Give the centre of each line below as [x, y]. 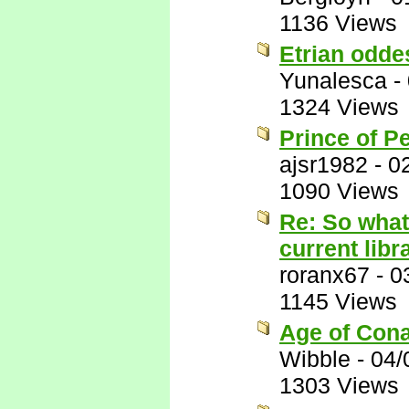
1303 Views [339, 385]
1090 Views [339, 191]
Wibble [315, 359]
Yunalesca [333, 80]
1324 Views [339, 107]
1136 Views [338, 23]
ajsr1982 [324, 164]
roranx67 [325, 275]
